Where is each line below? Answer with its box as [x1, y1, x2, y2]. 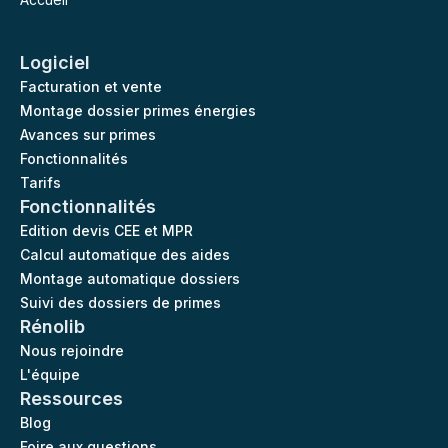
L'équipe [20, 366, 80, 383]
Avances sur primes [20, 126, 156, 143]
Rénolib [20, 316, 85, 337]
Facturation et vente [20, 78, 162, 95]
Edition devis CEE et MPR [20, 222, 193, 239]
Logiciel [20, 52, 90, 73]
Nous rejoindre [20, 342, 124, 359]
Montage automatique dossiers [20, 270, 240, 287]
